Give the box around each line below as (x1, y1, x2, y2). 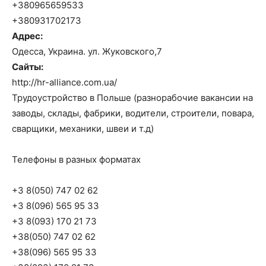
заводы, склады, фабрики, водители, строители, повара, (12, 107, 254, 119)
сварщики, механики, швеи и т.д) (12, 123, 154, 134)
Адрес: (12, 30, 43, 42)
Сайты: (12, 61, 43, 72)
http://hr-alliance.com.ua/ (12, 77, 117, 88)
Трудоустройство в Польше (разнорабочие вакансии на (12, 92, 253, 103)
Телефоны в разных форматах (12, 154, 141, 165)
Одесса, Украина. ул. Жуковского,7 (12, 46, 162, 57)
